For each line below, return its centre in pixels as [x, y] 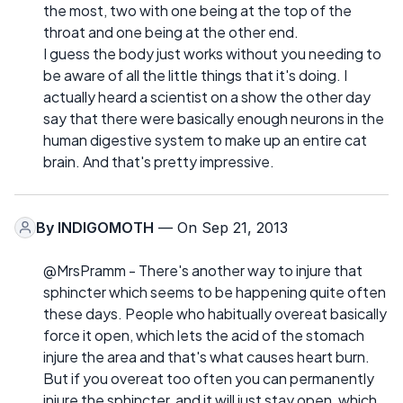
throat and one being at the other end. [171, 31]
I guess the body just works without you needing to [212, 53]
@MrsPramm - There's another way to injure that [203, 270]
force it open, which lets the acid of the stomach [204, 335]
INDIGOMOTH [106, 227]
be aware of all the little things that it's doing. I [195, 75]
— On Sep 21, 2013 [221, 227]
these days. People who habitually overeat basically [215, 313]
